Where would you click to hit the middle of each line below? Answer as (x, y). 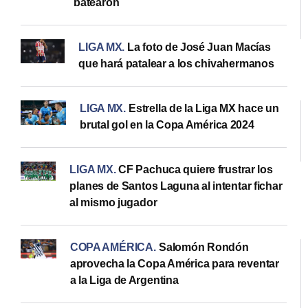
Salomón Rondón (203, 247)
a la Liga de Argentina (124, 280)
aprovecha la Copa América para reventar (175, 263)
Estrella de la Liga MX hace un (204, 108)
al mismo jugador (113, 202)
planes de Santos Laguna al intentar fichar (176, 186)
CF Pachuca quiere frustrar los (196, 169)
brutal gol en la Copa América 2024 (167, 124)
